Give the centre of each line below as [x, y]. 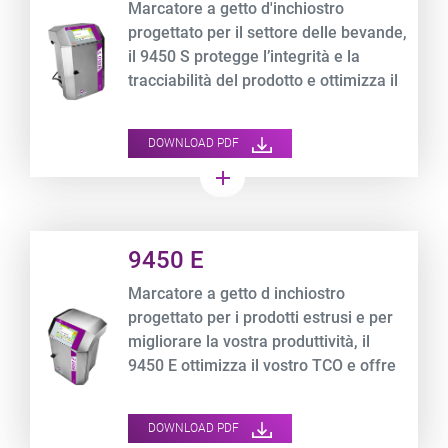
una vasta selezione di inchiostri [243, 390]
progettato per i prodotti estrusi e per [261, 318]
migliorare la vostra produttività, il [249, 342]
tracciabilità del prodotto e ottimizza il [263, 81]
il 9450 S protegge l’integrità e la [244, 57]
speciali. [158, 414]
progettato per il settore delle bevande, [268, 33]
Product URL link [88, 243]
